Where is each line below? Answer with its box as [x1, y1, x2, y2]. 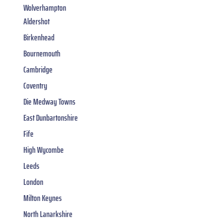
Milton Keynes [23, 191, 62, 205]
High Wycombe [23, 143, 64, 157]
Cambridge [23, 62, 53, 76]
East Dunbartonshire [23, 110, 78, 125]
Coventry [23, 78, 47, 92]
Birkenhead [23, 30, 54, 44]
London [23, 175, 43, 189]
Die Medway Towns [23, 94, 75, 109]
